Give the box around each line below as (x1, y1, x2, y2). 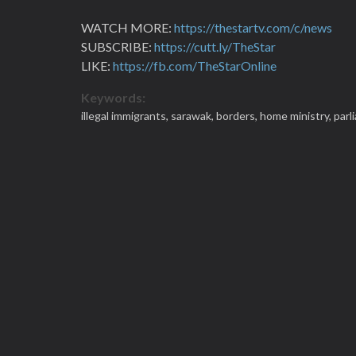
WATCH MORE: (81, 20, 174, 35)
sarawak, (171, 109, 216, 122)
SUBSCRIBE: (81, 39, 154, 54)
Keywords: (81, 90, 145, 105)
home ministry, (260, 109, 334, 122)
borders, (216, 109, 260, 122)
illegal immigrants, (81, 109, 171, 122)
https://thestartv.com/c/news (174, 20, 332, 35)
